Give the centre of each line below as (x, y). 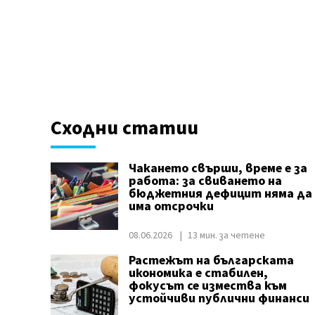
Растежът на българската (211, 261)
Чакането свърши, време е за (218, 168)
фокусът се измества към (207, 286)
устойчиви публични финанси (219, 298)
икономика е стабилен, (198, 273)
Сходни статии (124, 128)
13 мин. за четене (226, 236)
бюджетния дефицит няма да (220, 194)
